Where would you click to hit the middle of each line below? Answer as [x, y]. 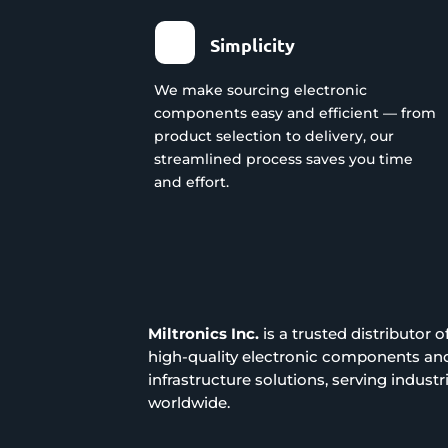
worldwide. [189, 403]
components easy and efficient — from [295, 112]
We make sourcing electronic [261, 89]
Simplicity [252, 44]
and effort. [192, 181]
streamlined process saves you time [284, 158]
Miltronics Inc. [204, 334]
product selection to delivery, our [274, 135]
